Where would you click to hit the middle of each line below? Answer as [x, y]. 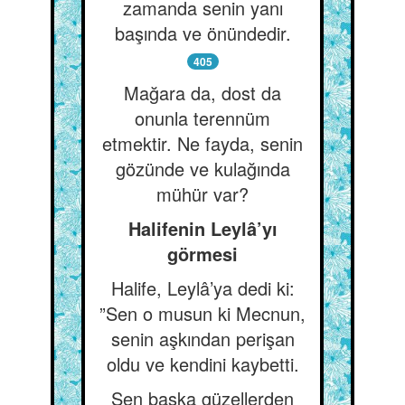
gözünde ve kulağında [202, 169]
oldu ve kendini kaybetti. [202, 364]
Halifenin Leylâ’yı [202, 228]
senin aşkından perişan [202, 339]
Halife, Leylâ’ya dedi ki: [202, 288]
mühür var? [202, 194]
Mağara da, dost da [202, 93]
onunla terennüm [202, 118]
